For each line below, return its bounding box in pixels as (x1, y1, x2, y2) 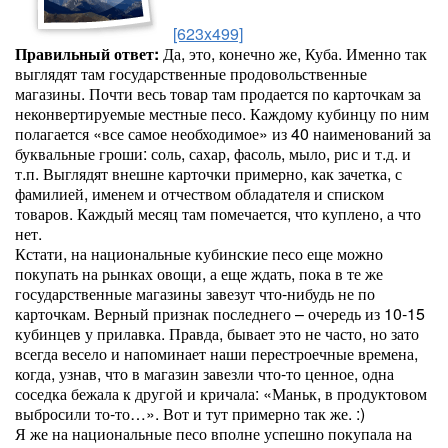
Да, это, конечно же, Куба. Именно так (159, 42, 427, 65)
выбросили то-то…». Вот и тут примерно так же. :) (15, 402, 365, 425)
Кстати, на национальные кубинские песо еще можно (15, 242, 383, 265)
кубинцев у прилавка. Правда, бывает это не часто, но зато (15, 322, 419, 345)
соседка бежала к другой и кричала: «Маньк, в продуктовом (15, 382, 427, 405)
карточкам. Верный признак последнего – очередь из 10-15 (15, 302, 425, 325)
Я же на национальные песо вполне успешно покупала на (15, 422, 412, 445)
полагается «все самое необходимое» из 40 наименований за (15, 122, 431, 145)
